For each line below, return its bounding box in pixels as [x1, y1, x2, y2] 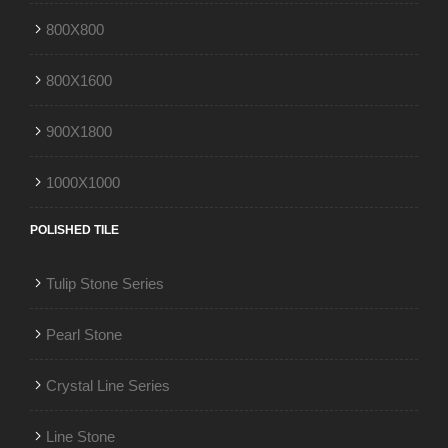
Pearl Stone [46, 325, 122, 343]
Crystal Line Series [46, 376, 170, 394]
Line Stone [46, 427, 115, 445]
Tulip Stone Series [46, 274, 164, 292]
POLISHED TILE [30, 222, 119, 237]
